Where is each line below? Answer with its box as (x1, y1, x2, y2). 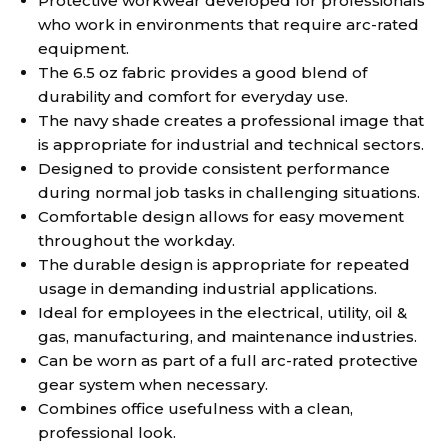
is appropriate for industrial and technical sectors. (37, 135, 424, 155)
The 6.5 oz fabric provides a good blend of (37, 63, 367, 83)
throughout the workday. (37, 231, 235, 251)
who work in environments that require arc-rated (37, 15, 419, 35)
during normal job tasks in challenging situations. (37, 183, 420, 203)
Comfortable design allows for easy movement (37, 207, 404, 227)
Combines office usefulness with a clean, (37, 399, 353, 419)
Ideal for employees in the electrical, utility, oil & (37, 303, 407, 323)
